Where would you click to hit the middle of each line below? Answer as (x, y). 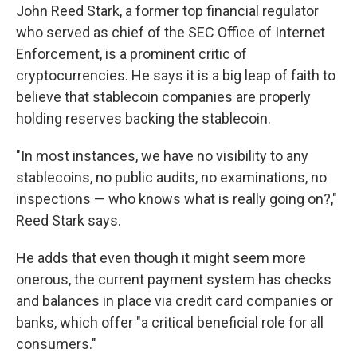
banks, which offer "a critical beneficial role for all (170, 322)
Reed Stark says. (69, 220)
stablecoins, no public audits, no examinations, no (171, 177)
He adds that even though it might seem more (161, 258)
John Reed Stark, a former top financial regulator (167, 11)
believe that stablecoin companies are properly (163, 97)
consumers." (56, 344)
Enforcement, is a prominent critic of (131, 54)
